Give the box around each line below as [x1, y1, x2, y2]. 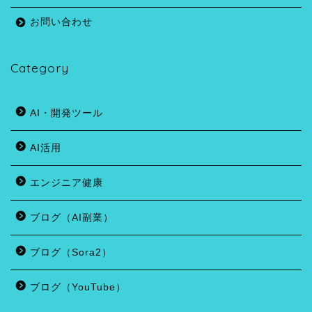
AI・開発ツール [30, 108, 103, 119]
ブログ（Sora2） [30, 247, 112, 258]
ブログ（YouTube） [30, 282, 126, 293]
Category [10, 60, 69, 76]
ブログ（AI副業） [30, 212, 114, 224]
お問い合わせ [30, 17, 93, 28]
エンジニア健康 [30, 178, 103, 189]
